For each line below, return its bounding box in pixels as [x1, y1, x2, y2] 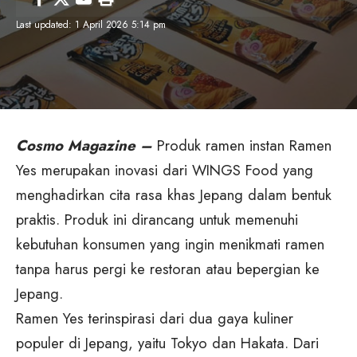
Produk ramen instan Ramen [157, 135, 331, 157]
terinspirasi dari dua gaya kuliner [84, 308, 293, 330]
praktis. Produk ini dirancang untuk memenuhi [16, 209, 298, 231]
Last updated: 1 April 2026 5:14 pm [16, 17, 166, 32]
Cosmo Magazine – [16, 135, 152, 157]
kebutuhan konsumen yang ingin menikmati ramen [16, 233, 324, 256]
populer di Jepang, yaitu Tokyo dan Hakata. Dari [16, 332, 319, 355]
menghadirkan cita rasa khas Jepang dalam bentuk [16, 184, 331, 206]
